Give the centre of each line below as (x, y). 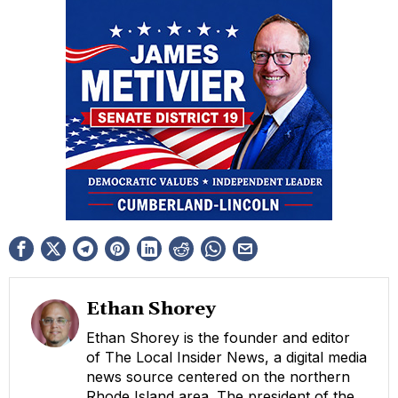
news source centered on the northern (218, 376)
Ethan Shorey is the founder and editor (218, 337)
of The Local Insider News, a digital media (227, 357)
